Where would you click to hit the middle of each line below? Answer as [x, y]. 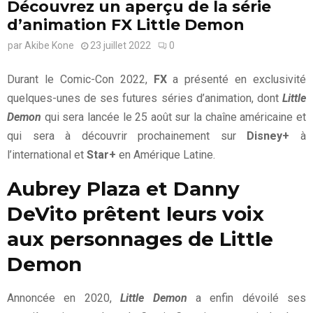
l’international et [47, 154]
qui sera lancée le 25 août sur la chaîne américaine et [175, 117]
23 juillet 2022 [121, 45]
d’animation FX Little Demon [126, 24]
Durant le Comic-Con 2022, [77, 79]
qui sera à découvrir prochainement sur [127, 136]
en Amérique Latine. [166, 154]
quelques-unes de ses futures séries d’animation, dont [145, 98]
